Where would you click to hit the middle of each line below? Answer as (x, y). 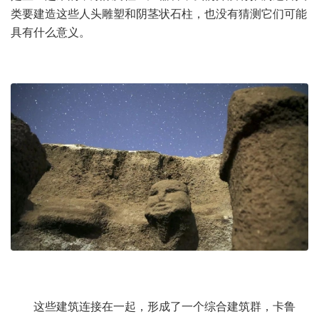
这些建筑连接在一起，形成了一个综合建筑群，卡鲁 (153, 306)
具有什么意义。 (51, 32)
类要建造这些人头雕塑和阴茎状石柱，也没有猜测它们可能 (159, 14)
